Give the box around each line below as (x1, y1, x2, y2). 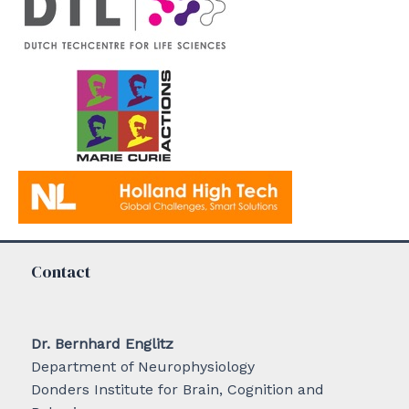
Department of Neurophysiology (31, 358, 255, 376)
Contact (31, 260, 90, 284)
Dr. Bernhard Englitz (31, 335, 173, 353)
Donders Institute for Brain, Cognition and (31, 381, 324, 399)
